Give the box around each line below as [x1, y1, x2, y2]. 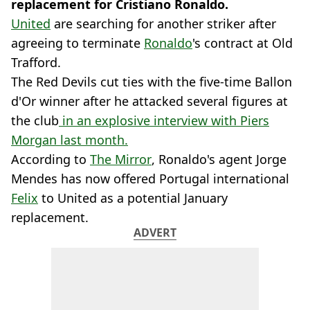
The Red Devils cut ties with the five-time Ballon [11, 73, 292, 90]
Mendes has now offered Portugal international [11, 170, 289, 187]
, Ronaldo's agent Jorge [152, 151, 286, 167]
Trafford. [11, 54, 61, 71]
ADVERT [134, 225, 176, 240]
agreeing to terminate [11, 35, 144, 51]
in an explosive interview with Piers [59, 112, 269, 129]
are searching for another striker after [51, 15, 276, 32]
